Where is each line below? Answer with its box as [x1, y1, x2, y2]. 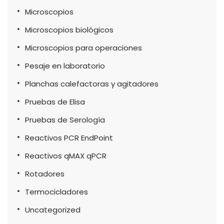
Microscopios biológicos [25, 24, 113, 35]
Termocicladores [25, 186, 88, 197]
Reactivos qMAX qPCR [25, 150, 106, 161]
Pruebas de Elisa [25, 96, 85, 107]
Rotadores [25, 168, 64, 179]
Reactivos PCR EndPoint [25, 132, 113, 143]
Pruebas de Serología [25, 114, 105, 125]
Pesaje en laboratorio [25, 60, 105, 71]
